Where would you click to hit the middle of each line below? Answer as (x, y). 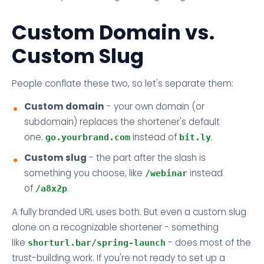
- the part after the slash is (146, 158)
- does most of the (208, 242)
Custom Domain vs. (113, 33)
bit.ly (195, 137)
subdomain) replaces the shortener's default (122, 122)
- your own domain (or (154, 107)
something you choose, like (84, 173)
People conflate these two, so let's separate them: (123, 83)
